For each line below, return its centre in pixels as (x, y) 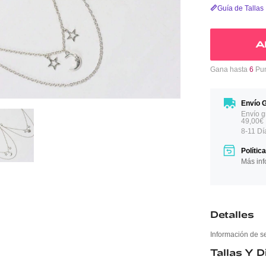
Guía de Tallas (240, 8)
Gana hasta (230, 69)
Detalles (232, 214)
